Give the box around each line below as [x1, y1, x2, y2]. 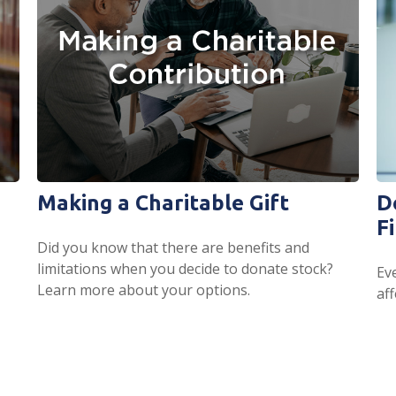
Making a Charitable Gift [37, 190, 290, 215]
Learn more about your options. [37, 279, 251, 300]
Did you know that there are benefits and [37, 237, 310, 257]
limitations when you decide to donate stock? [37, 258, 334, 278]
